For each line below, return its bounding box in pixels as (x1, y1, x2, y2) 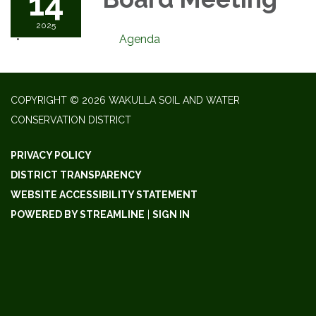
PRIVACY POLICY (11, 150, 92, 161)
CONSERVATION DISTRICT (11, 114, 131, 126)
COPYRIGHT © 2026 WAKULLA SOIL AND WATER (11, 95, 240, 106)
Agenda (119, 32, 160, 46)
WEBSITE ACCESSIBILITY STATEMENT (11, 189, 197, 200)
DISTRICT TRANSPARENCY (11, 169, 142, 181)
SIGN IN (152, 209, 190, 220)
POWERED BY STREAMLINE (11, 209, 145, 220)
